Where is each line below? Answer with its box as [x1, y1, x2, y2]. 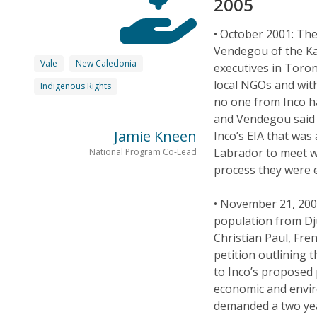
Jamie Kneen [114, 126, 197, 146]
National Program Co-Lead [89, 145, 197, 158]
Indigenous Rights [40, 79, 111, 92]
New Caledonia [76, 57, 137, 69]
